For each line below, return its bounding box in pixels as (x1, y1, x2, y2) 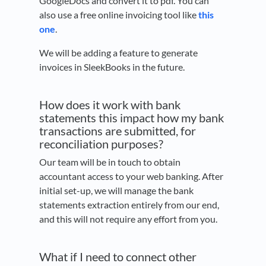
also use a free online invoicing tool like (39, 9, 198, 21)
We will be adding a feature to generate (39, 47, 198, 59)
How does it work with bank (39, 97, 180, 112)
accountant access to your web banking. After (39, 170, 223, 182)
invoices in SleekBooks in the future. (39, 61, 185, 73)
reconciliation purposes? (39, 137, 163, 151)
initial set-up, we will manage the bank (39, 185, 194, 197)
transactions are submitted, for (39, 123, 196, 138)
